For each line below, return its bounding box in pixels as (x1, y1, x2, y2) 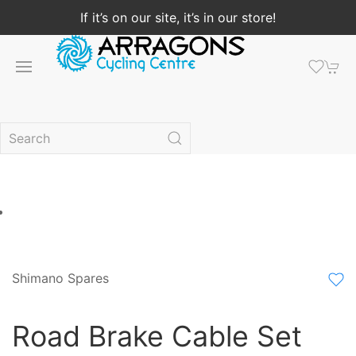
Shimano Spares (12, 270, 109, 286)
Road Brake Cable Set (12, 319, 302, 354)
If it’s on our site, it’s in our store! (80, 10, 276, 25)
